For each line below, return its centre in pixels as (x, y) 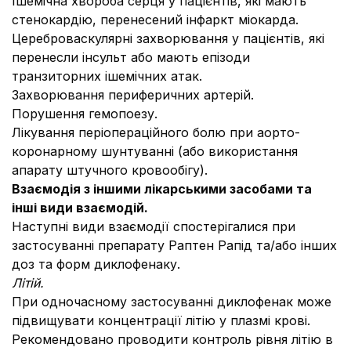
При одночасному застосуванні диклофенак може (172, 302)
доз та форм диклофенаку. (96, 264)
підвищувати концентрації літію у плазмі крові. (161, 320)
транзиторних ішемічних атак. (107, 76)
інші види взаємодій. (80, 208)
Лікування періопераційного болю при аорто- (156, 132)
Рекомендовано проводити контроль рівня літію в (172, 339)
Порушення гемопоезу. (85, 114)
